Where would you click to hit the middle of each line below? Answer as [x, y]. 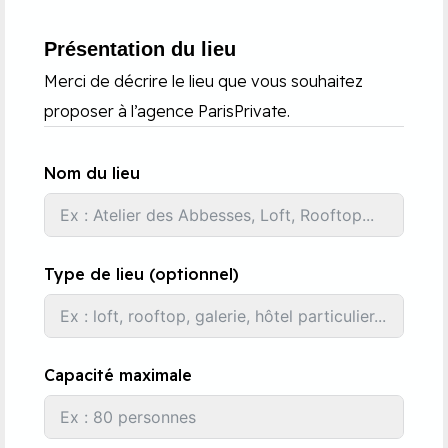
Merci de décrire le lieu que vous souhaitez [203, 80]
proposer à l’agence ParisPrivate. [167, 110]
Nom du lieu [92, 173]
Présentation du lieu [140, 48]
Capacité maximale [118, 375]
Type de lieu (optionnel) [141, 274]
